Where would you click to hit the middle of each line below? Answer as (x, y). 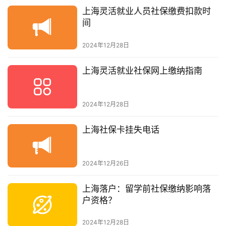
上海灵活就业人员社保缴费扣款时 (146, 11)
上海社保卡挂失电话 (121, 129)
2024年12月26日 (105, 163)
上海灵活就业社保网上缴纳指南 (142, 70)
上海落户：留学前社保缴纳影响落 (146, 189)
